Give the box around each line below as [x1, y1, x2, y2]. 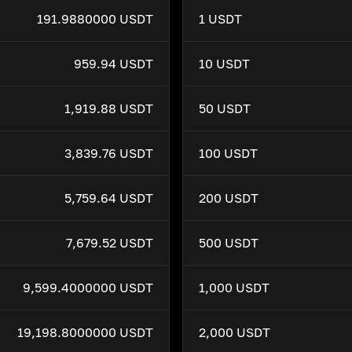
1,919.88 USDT [64, 101, 153, 116]
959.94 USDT [74, 56, 153, 71]
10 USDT [199, 56, 250, 71]
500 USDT [199, 235, 258, 251]
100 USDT [199, 145, 258, 161]
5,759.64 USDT [64, 190, 153, 206]
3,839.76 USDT [64, 145, 153, 161]
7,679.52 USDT [66, 235, 153, 251]
